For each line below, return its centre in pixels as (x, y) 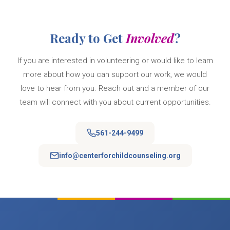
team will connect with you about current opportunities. (115, 102)
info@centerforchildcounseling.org (120, 156)
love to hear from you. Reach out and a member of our (115, 89)
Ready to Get (88, 38)
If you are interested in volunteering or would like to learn (115, 61)
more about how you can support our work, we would (115, 75)
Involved (150, 38)
